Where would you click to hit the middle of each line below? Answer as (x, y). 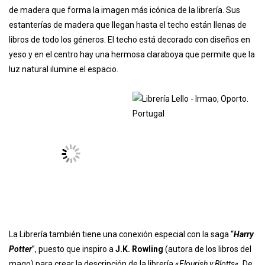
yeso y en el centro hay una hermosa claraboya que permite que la (132, 55)
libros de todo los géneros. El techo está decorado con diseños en (130, 40)
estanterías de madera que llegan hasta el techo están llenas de (128, 25)
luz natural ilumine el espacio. (64, 70)
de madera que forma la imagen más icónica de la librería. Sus (125, 10)
